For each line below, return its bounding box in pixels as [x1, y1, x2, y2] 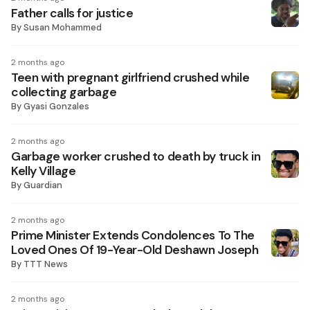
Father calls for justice [11, 6, 134, 21]
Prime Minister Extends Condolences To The [11, 228, 255, 243]
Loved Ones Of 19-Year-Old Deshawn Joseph [11, 242, 259, 257]
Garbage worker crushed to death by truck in [11, 149, 261, 164]
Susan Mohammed [24, 21, 102, 33]
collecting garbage [11, 84, 117, 100]
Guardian [24, 179, 62, 191]
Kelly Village [11, 163, 76, 179]
